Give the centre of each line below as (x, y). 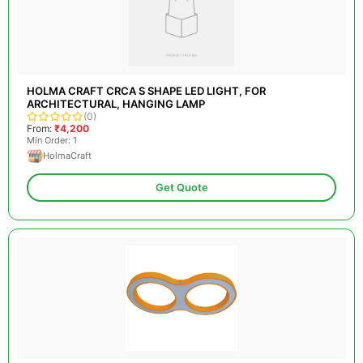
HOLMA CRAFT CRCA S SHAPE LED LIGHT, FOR (146, 91)
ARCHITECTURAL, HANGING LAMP (116, 104)
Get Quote (181, 188)
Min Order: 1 (52, 140)
